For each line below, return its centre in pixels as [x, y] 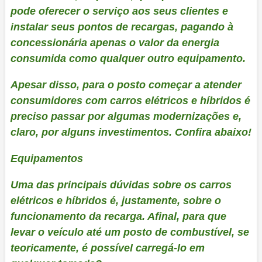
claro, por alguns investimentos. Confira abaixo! [131, 132]
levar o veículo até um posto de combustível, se [130, 232]
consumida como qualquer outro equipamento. [128, 58]
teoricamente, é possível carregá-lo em [107, 248]
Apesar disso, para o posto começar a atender [126, 85]
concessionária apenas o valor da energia [115, 42]
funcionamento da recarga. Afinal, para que [118, 216]
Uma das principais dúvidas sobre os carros [121, 185]
